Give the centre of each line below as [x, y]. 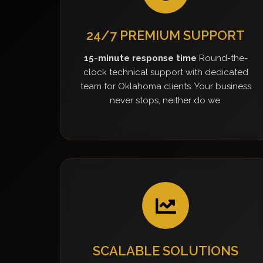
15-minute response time [140, 58]
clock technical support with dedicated [166, 72]
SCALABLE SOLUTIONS [166, 251]
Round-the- [222, 58]
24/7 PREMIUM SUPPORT [166, 35]
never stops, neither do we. [166, 100]
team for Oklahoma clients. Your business [166, 86]
